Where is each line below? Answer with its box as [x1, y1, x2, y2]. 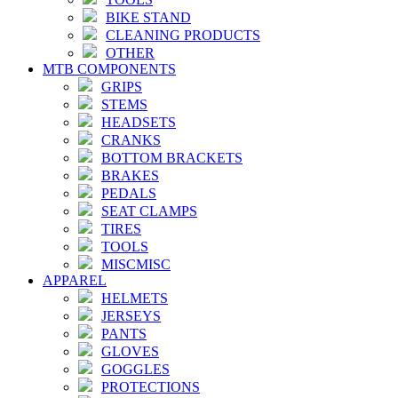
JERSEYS [101, 307, 161, 323]
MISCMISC [101, 256, 171, 272]
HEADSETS [101, 114, 176, 130]
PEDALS [101, 185, 156, 201]
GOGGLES [101, 361, 170, 377]
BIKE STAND [106, 9, 191, 25]
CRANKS [101, 131, 161, 147]
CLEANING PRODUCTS [106, 27, 260, 43]
